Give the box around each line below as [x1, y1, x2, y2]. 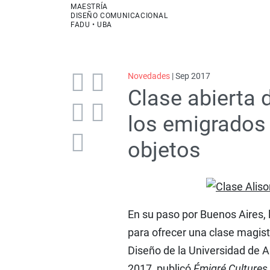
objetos [127, 137, 201, 163]
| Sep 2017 [169, 71, 210, 81]
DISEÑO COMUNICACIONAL [71, 11, 168, 20]
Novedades [127, 71, 170, 81]
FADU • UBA [71, 20, 112, 29]
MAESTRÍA [71, 2, 108, 11]
